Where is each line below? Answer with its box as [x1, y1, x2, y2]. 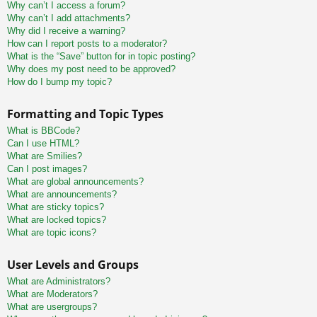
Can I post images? [7, 163, 87, 175]
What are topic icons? [7, 227, 96, 238]
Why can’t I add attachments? [7, 13, 130, 24]
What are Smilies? [7, 151, 82, 162]
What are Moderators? [7, 289, 98, 300]
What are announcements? [7, 189, 117, 200]
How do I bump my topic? [7, 76, 112, 88]
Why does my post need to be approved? [7, 64, 175, 75]
